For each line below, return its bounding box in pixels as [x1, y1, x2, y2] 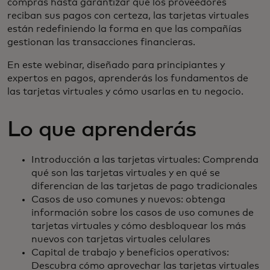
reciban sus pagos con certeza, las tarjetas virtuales [7, 11, 249, 20]
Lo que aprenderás [7, 119, 196, 141]
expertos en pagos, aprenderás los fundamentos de [7, 74, 248, 83]
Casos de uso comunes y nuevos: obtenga [31, 195, 225, 204]
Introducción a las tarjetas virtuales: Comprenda [31, 155, 259, 165]
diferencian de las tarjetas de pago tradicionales [31, 181, 262, 191]
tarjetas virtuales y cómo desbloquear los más [31, 221, 246, 231]
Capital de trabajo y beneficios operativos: [31, 248, 229, 257]
